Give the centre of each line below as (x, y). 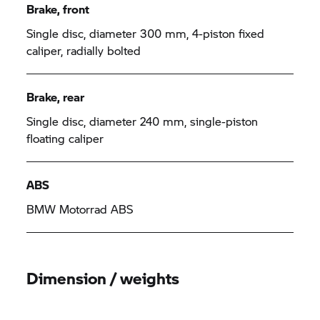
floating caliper (65, 138)
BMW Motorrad (67, 209)
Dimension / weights (103, 278)
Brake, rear (56, 97)
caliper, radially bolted (84, 50)
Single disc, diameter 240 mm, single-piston (142, 121)
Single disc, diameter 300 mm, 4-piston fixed (146, 33)
